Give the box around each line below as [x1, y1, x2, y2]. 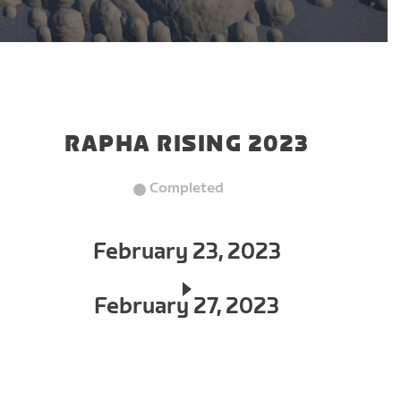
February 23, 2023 [92, 239, 281, 265]
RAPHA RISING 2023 [64, 132, 310, 158]
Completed [149, 180, 225, 197]
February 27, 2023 [94, 294, 280, 320]
